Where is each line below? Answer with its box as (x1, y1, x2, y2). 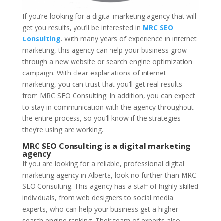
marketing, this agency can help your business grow (22, 45, 187, 55)
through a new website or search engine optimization (22, 57, 192, 66)
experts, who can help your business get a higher (22, 204, 178, 214)
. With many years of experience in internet (60, 34, 197, 43)
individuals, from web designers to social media (22, 193, 173, 202)
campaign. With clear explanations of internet (22, 68, 166, 77)
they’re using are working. (22, 125, 103, 134)
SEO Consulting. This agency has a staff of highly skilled (22, 182, 198, 191)
